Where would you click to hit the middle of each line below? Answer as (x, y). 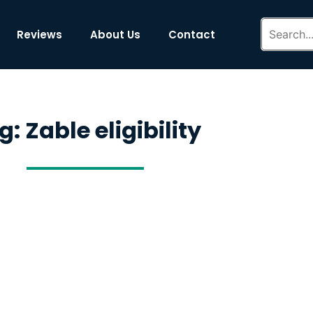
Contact (192, 34)
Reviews (40, 34)
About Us (116, 34)
